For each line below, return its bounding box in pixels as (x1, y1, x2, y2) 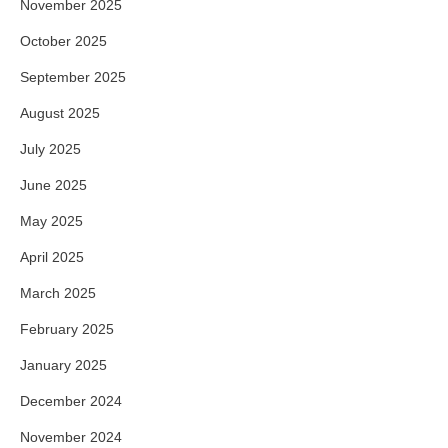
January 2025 (20, 357, 107, 373)
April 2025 (20, 249, 84, 265)
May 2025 (20, 213, 83, 229)
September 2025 (20, 69, 126, 85)
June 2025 (20, 177, 87, 193)
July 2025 (20, 141, 81, 157)
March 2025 (20, 285, 96, 301)
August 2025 (20, 105, 100, 121)
